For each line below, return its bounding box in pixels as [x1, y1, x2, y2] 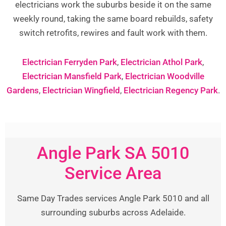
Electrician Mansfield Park [22, 71, 122, 81]
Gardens [6, 85, 39, 95]
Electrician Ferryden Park [22, 56, 117, 67]
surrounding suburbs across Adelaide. [40, 207, 186, 217]
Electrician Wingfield [42, 85, 120, 95]
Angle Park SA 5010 [37, 142, 189, 163]
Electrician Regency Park [123, 85, 218, 95]
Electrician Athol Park [121, 56, 202, 67]
